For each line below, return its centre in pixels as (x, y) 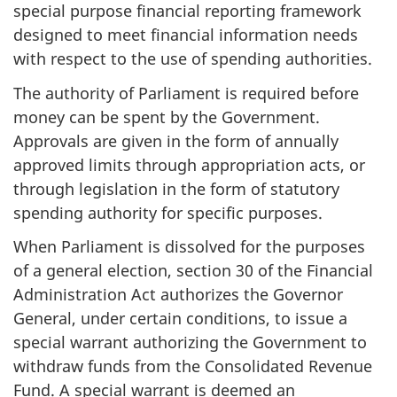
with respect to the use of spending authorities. (193, 58)
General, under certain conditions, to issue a (180, 318)
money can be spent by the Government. (167, 117)
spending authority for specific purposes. (168, 212)
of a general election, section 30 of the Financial (193, 270)
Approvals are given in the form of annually (176, 140)
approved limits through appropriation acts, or (189, 164)
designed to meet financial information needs (186, 35)
